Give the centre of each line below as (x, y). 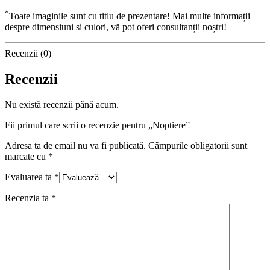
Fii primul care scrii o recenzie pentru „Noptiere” (97, 125)
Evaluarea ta (30, 177)
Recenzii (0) (28, 53)
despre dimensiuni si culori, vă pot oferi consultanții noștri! (116, 27)
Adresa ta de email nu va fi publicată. (75, 145)
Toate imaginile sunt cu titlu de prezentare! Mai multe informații (130, 16)
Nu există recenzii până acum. (62, 104)
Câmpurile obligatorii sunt (198, 145)
